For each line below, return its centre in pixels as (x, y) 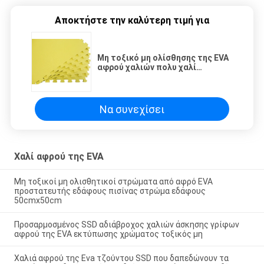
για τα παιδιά (125, 86)
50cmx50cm (38, 200)
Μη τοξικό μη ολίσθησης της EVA (163, 58)
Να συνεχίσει (132, 109)
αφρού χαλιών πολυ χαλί (147, 67)
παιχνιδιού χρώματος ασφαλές (161, 77)
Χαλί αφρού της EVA (59, 157)
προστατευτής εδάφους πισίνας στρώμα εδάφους (110, 191)
